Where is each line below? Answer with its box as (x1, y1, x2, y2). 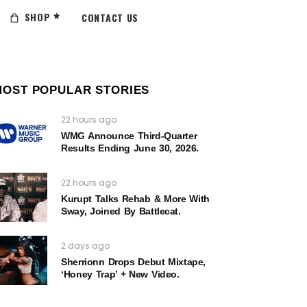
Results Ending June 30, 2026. (61, 143, 199, 153)
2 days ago (61, 240, 110, 251)
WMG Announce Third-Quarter (61, 130, 197, 141)
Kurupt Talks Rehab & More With (61, 193, 210, 204)
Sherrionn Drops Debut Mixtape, (61, 256, 206, 267)
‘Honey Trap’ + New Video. (61, 269, 180, 280)
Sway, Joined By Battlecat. (61, 206, 181, 217)
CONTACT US (82, 10, 139, 25)
